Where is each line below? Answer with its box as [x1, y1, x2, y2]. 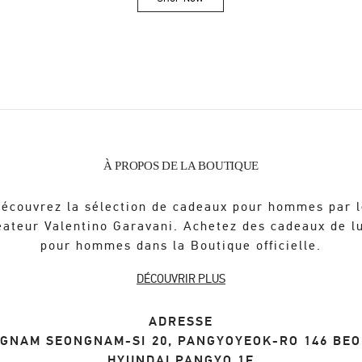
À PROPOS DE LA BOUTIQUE [103, 159, 259, 173]
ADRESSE [148, 314, 213, 330]
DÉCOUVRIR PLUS [137, 271, 225, 287]
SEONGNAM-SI [46, 333, 147, 350]
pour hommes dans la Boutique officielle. [40, 238, 322, 255]
